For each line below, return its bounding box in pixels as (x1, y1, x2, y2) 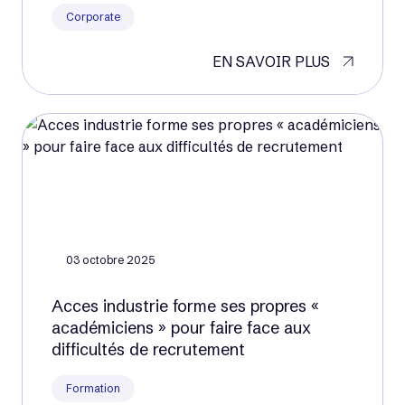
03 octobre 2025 (66, 253, 155, 267)
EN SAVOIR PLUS (212, 52, 330, 71)
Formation (66, 381, 120, 395)
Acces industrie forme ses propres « (52, 296, 319, 316)
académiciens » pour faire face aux (52, 317, 311, 338)
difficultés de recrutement (52, 339, 245, 360)
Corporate (66, 10, 120, 24)
